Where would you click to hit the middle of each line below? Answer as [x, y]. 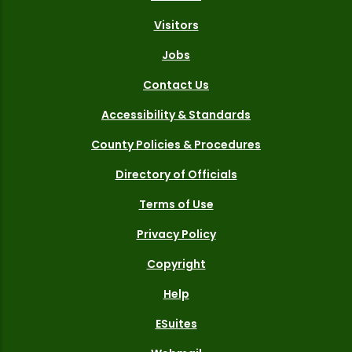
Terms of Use [176, 204]
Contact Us [176, 84]
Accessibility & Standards [176, 114]
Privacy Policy [176, 234]
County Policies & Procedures [176, 144]
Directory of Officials [176, 174]
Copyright [176, 264]
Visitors [176, 25]
